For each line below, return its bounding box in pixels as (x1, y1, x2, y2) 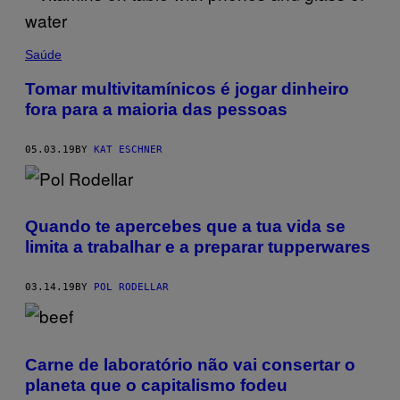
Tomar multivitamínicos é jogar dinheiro (25, 79, 349, 98)
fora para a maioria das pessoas (25, 99, 287, 119)
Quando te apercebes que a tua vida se (25, 217, 346, 237)
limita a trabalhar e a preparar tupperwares (25, 237, 371, 257)
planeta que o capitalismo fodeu (25, 375, 287, 395)
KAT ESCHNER (94, 143, 162, 155)
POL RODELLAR (94, 281, 169, 294)
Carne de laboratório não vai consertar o (25, 354, 355, 374)
